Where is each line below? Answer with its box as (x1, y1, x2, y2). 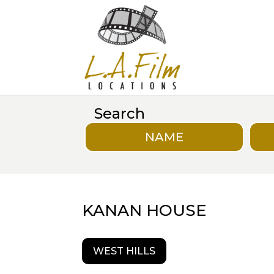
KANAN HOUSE (82, 200, 207, 220)
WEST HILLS (93, 245, 156, 257)
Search (94, 105, 146, 122)
